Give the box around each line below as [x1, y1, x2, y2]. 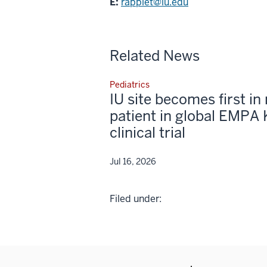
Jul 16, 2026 [110, 156, 156, 167]
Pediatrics [110, 79, 150, 90]
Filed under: [110, 192, 162, 205]
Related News [110, 46, 200, 65]
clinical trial [110, 123, 185, 142]
